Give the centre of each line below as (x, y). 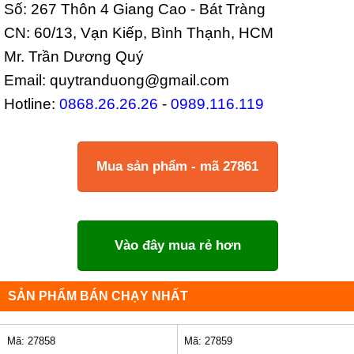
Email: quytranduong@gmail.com (117, 80)
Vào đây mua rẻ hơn (177, 245)
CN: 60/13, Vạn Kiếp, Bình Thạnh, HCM (139, 33)
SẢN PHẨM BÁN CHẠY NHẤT (98, 296)
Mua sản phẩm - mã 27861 (177, 166)
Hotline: (30, 104)
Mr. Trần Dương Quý (74, 56)
